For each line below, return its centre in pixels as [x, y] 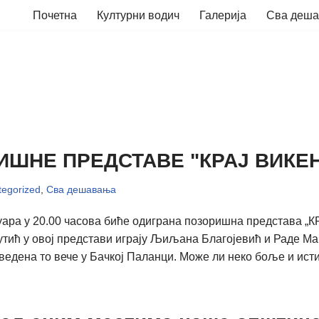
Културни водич [138, 15]
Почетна [55, 15]
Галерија [223, 15]
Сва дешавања [81, 189]
